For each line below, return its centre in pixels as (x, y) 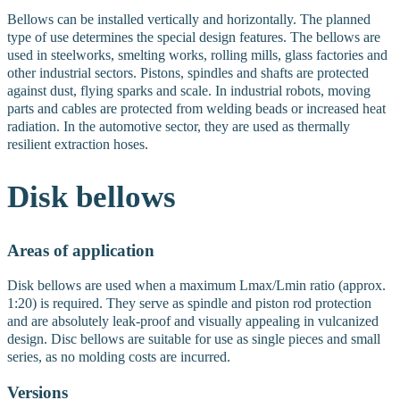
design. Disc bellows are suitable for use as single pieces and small (194, 339)
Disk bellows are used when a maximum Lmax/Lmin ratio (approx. (196, 286)
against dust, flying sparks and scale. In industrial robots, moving (189, 90)
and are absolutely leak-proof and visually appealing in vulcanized (193, 321)
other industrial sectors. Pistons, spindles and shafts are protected (188, 72)
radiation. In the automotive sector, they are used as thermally (179, 126)
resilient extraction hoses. (78, 144)
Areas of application (81, 250)
